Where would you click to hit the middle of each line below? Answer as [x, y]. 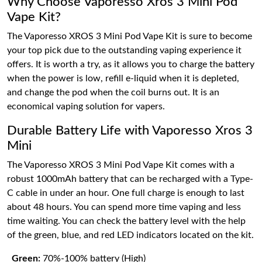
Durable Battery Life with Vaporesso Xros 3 [130, 130]
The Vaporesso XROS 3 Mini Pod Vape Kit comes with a [121, 165]
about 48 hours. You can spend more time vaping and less [124, 207]
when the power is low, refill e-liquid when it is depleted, [123, 78]
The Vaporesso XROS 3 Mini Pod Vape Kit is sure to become [130, 36]
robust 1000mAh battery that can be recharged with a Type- [130, 179]
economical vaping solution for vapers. [86, 106]
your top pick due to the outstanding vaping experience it [124, 50]
